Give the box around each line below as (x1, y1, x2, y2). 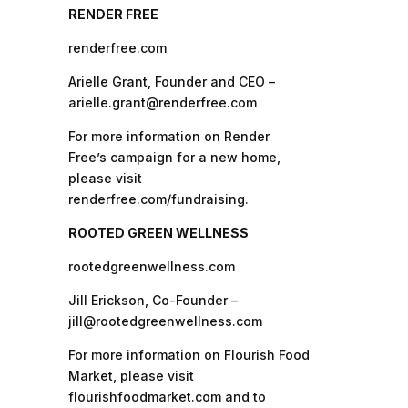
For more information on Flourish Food (67, 346, 310, 362)
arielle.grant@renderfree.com (67, 94, 257, 110)
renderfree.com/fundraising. (67, 190, 249, 207)
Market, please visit (67, 367, 194, 383)
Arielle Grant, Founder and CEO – (67, 73, 275, 89)
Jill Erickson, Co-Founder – (67, 291, 238, 308)
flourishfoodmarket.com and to (67, 388, 266, 404)
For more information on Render (67, 127, 270, 144)
